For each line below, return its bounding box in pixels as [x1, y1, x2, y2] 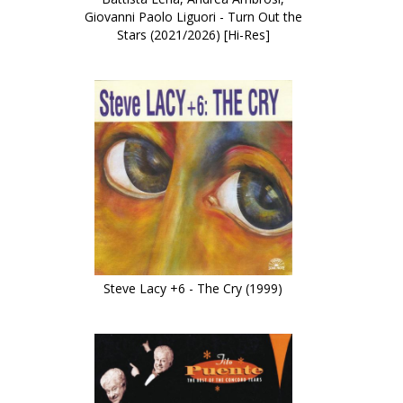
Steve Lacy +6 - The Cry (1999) [103, 280, 283, 298]
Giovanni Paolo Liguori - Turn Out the [84, 8, 302, 25]
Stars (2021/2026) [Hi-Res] [116, 26, 270, 43]
